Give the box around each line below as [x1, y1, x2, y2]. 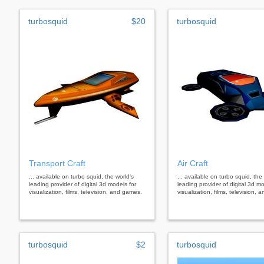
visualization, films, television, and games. [29, 188, 142, 195]
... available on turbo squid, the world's [29, 173, 134, 180]
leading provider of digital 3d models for [29, 180, 136, 187]
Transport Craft [29, 158, 85, 168]
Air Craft [177, 158, 208, 168]
